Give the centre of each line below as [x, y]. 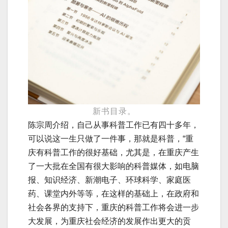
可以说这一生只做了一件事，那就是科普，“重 [111, 138]
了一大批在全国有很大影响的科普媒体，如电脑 [113, 166]
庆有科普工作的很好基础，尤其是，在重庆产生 [113, 152]
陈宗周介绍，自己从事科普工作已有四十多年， [113, 125]
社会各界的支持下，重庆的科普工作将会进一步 [113, 207]
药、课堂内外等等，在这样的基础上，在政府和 [113, 193]
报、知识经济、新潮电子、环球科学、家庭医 [109, 180]
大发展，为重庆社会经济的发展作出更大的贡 [109, 221]
